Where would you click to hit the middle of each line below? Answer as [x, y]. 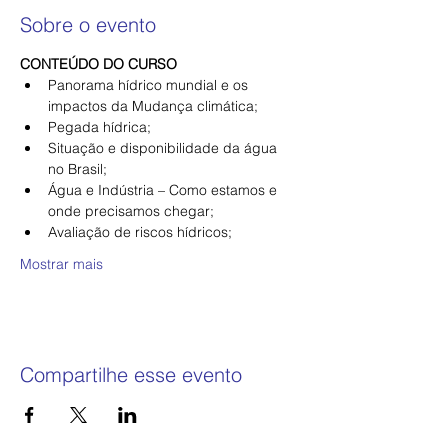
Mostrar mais [61, 264]
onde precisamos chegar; [131, 211]
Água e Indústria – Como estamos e [164, 190]
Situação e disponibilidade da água [164, 148]
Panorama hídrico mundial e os [150, 85]
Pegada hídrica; [99, 127]
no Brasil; [77, 169]
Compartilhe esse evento [131, 374]
